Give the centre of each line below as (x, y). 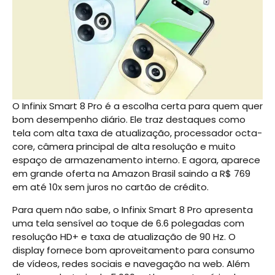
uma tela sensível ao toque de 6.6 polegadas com (128, 223)
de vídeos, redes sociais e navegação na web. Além (131, 263)
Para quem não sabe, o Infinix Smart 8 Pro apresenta (133, 209)
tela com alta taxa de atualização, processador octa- (137, 133)
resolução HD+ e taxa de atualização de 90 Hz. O (124, 236)
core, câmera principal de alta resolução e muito (124, 147)
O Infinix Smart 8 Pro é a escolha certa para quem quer (137, 106)
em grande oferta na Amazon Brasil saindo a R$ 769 (131, 174)
